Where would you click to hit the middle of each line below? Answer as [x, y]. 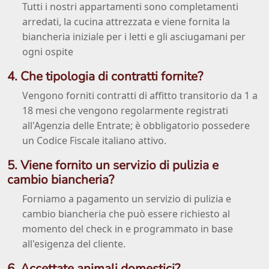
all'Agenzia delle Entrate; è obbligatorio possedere [136, 126]
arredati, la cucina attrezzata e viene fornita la [126, 22]
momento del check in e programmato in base [128, 229]
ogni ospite [48, 52]
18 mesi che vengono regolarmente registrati [125, 111]
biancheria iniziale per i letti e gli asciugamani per [134, 37]
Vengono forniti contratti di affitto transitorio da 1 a [140, 96]
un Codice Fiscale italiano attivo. [94, 141]
